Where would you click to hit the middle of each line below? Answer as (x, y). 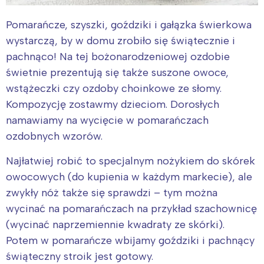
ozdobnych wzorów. (54, 136)
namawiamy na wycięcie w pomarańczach (107, 120)
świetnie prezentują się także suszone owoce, (117, 72)
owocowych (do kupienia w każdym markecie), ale (129, 176)
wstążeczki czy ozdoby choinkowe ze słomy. (114, 88)
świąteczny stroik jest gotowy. (81, 256)
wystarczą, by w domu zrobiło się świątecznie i (121, 40)
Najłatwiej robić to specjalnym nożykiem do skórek (131, 161)
